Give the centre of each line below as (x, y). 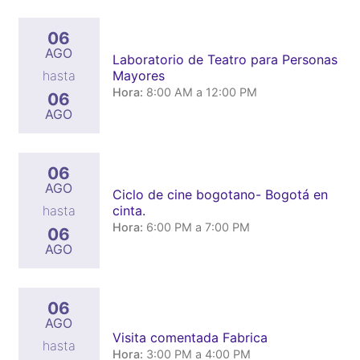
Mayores (138, 75)
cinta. (129, 210)
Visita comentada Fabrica (190, 337)
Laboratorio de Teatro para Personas (225, 59)
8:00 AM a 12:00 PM (201, 92)
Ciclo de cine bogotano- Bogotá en (220, 194)
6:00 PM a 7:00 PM (198, 227)
